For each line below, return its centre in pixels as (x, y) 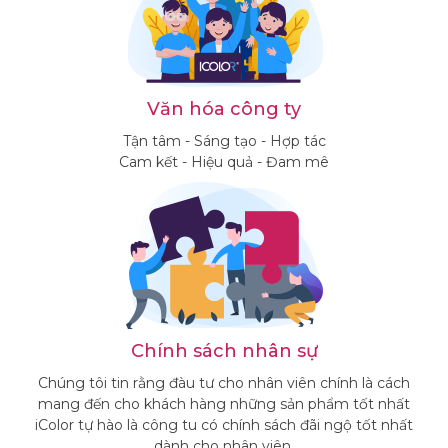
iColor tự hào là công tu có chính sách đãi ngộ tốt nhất (224, 425)
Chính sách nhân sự (224, 351)
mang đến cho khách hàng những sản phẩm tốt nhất (224, 404)
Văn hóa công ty (224, 109)
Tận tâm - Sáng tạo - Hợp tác (224, 141)
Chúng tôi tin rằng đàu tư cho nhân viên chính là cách (224, 383)
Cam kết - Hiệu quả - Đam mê (224, 162)
